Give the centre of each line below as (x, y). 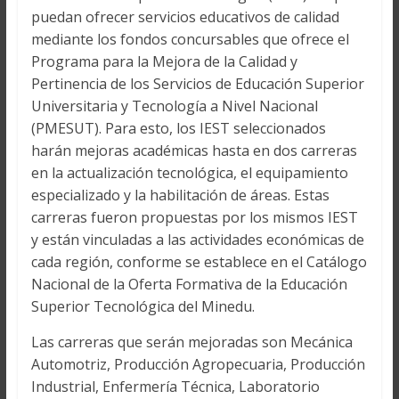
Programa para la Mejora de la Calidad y (164, 62)
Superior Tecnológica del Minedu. (142, 307)
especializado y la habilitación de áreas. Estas (180, 195)
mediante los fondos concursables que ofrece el (190, 40)
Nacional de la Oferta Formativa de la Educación (189, 285)
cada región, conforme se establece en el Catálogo (199, 262)
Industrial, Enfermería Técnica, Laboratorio (175, 387)
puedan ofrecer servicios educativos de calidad (185, 17)
